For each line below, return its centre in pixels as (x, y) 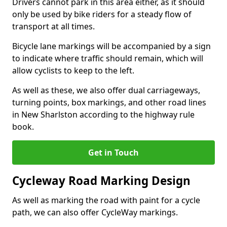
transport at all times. (53, 26)
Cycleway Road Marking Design (101, 181)
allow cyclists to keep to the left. (73, 70)
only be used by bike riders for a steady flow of (102, 14)
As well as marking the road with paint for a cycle (106, 200)
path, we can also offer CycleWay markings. (95, 212)
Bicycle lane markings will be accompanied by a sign (111, 46)
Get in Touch (113, 153)
